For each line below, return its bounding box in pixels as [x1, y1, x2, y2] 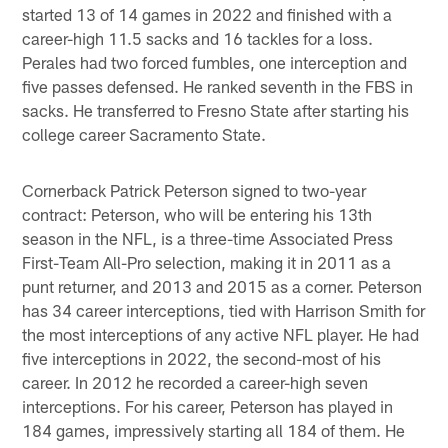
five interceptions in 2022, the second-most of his [22, 347, 382, 368]
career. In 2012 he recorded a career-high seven [22, 371, 369, 392]
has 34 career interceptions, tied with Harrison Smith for [22, 299, 426, 320]
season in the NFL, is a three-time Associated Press [22, 227, 394, 248]
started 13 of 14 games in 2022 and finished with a [22, 3, 393, 24]
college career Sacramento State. [22, 123, 267, 144]
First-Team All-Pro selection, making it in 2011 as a [22, 251, 392, 272]
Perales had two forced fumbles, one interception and [22, 51, 408, 72]
